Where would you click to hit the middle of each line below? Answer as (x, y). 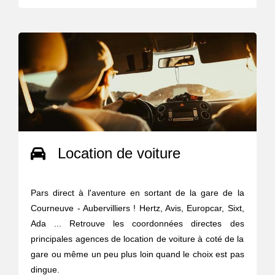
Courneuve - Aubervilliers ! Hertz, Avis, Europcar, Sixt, (137, 208)
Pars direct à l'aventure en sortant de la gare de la (137, 192)
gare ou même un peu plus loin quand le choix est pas (137, 254)
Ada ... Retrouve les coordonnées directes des (137, 223)
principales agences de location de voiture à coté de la (137, 238)
